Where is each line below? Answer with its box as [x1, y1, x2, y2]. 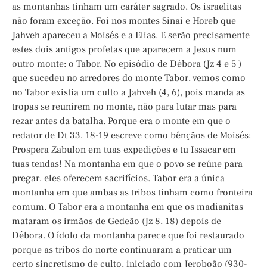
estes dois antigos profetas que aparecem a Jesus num [12, 44, 237, 56]
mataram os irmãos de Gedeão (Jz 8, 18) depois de [12, 215, 221, 228]
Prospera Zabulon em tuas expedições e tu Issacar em [12, 144, 236, 156]
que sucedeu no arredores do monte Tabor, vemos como [12, 72, 246, 85]
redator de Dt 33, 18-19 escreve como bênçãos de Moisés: [12, 129, 251, 142]
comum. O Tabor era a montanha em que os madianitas [12, 201, 243, 213]
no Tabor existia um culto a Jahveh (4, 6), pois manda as [12, 86, 245, 99]
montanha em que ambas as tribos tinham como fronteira [12, 187, 253, 199]
